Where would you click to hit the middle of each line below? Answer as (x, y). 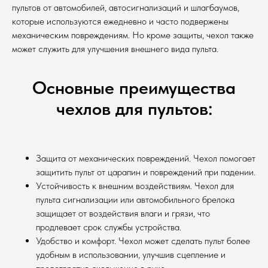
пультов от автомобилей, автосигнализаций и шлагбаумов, (126, 7)
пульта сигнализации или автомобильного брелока (135, 200)
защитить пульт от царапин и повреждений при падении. (146, 172)
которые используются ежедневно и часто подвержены (120, 21)
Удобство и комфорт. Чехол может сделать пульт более (143, 241)
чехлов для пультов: (134, 108)
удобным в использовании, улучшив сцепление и (131, 255)
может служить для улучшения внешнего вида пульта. (115, 49)
